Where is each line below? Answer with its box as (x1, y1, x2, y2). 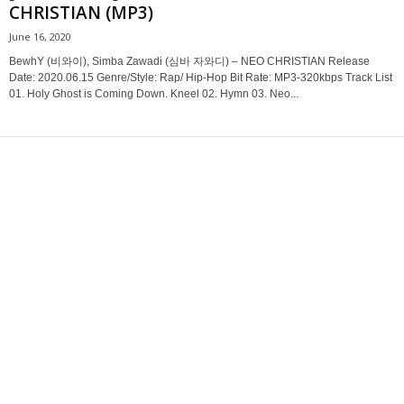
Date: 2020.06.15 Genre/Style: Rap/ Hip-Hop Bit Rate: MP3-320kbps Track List (9, 70, 392, 84)
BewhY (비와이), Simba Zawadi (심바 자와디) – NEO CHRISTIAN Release (9, 54, 370, 68)
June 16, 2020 (9, 29, 71, 43)
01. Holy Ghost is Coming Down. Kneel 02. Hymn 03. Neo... (9, 87, 298, 100)
